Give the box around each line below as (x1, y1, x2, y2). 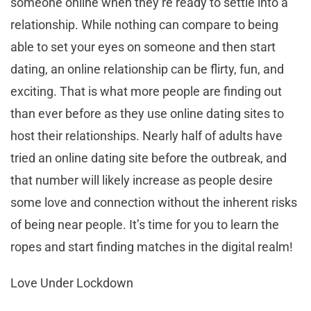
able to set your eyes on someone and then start (10, 39, 276, 54)
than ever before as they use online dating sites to (10, 106, 284, 121)
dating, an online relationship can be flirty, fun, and (10, 61, 284, 76)
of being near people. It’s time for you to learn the (10, 217, 279, 232)
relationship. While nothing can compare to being (10, 17, 278, 32)
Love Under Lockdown (10, 275, 133, 290)
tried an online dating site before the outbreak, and (10, 150, 287, 165)
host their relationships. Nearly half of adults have (10, 128, 283, 143)
